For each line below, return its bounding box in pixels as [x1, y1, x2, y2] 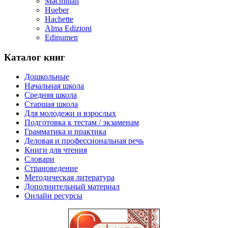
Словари [24, 155, 54, 164]
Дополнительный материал [24, 182, 120, 191]
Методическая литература [24, 173, 115, 182]
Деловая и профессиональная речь [24, 136, 144, 146]
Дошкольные [24, 72, 69, 81]
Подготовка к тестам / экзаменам [24, 118, 139, 127]
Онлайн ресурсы [24, 191, 82, 201]
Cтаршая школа [24, 100, 78, 109]
